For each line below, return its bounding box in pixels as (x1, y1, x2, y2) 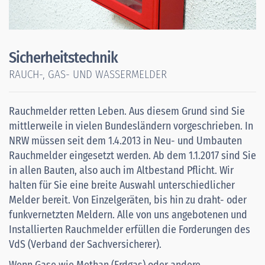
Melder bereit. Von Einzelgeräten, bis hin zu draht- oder (9, 193, 247, 206)
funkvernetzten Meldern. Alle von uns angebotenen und (9, 208, 247, 221)
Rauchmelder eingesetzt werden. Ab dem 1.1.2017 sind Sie (9, 148, 256, 162)
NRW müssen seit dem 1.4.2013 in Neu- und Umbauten (9, 134, 242, 147)
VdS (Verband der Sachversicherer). (9, 237, 161, 251)
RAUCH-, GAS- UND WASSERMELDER (9, 67, 167, 81)
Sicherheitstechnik (9, 48, 118, 67)
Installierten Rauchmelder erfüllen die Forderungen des (9, 222, 250, 236)
